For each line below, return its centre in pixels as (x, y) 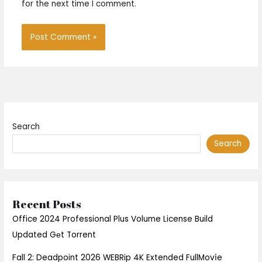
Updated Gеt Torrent (54, 235)
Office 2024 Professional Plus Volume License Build (113, 219)
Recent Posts (47, 204)
